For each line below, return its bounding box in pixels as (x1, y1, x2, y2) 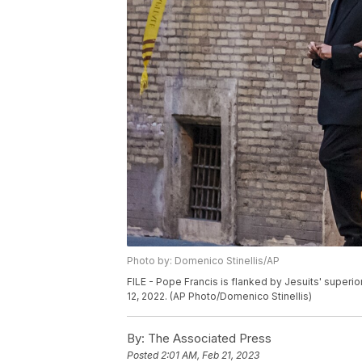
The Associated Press (145, 330, 271, 347)
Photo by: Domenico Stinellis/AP (127, 255, 280, 267)
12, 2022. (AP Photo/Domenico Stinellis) (127, 290, 312, 303)
